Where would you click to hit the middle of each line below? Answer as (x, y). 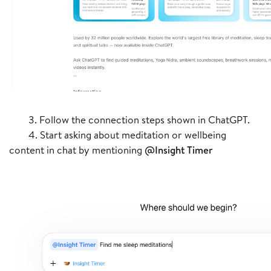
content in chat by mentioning (77, 150)
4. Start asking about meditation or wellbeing (118, 135)
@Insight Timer (179, 150)
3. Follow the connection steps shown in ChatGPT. (129, 120)
